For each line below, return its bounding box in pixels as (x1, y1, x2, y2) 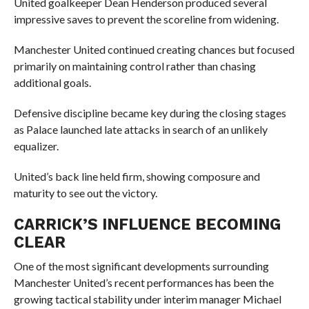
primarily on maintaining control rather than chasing (13, 59, 256, 72)
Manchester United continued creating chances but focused (13, 43, 295, 56)
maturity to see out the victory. (13, 186, 157, 199)
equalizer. (13, 139, 59, 152)
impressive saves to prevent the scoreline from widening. (13, 12, 279, 26)
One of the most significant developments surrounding (13, 259, 269, 272)
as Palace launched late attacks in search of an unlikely (13, 123, 268, 136)
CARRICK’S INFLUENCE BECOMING (13, 215, 281, 233)
